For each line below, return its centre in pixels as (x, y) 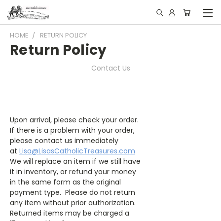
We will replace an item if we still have (75, 161)
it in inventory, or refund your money (73, 172)
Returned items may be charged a (70, 213)
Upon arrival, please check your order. (75, 120)
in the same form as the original (65, 182)
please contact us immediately (64, 141)
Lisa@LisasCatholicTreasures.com (77, 151)
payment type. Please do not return (73, 192)
